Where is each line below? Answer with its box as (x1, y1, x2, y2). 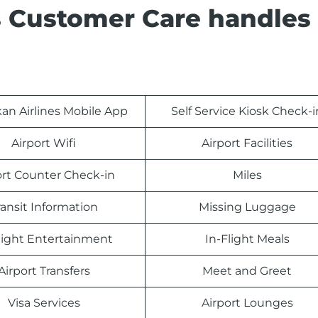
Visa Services (7, 296, 80, 310)
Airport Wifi (11, 136, 76, 150)
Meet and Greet (202, 264, 292, 278)
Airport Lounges (201, 296, 293, 310)
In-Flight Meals (204, 232, 290, 246)
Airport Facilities (202, 136, 292, 150)
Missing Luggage (198, 200, 296, 214)
